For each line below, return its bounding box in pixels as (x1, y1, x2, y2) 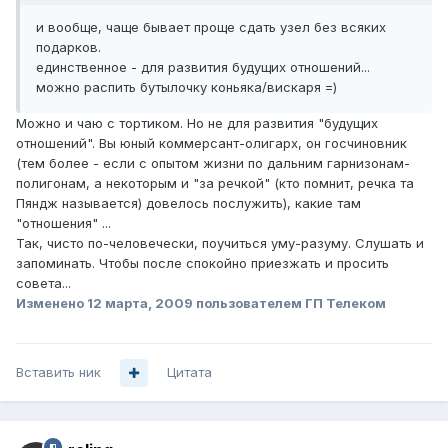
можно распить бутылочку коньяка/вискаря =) (36, 79, 337, 96)
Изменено (16, 295, 87, 312)
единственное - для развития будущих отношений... (36, 59, 370, 76)
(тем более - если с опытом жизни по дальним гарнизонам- (16, 155, 410, 172)
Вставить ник (16, 364, 101, 381)
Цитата (167, 364, 212, 381)
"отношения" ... (16, 215, 111, 232)
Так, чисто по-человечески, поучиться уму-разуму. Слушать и (16, 235, 424, 252)
